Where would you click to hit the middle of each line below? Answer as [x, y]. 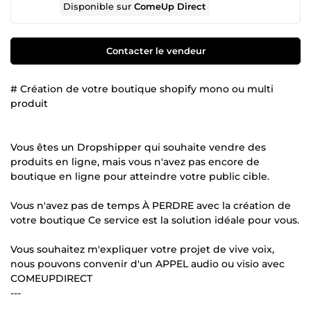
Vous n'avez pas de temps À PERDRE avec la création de [151, 205]
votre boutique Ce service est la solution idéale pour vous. [155, 220]
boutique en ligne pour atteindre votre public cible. [140, 176]
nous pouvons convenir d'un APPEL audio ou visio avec [148, 263]
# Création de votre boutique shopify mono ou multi [142, 89]
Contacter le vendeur [155, 50]
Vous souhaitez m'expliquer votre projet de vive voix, [142, 249]
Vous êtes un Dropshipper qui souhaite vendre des [138, 147]
